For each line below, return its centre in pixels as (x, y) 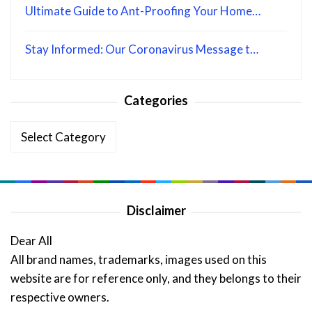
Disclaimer (156, 211)
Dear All (31, 241)
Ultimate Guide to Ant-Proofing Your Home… (143, 11)
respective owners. (60, 297)
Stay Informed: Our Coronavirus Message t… (142, 49)
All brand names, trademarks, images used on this (139, 260)
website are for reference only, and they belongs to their (156, 279)
